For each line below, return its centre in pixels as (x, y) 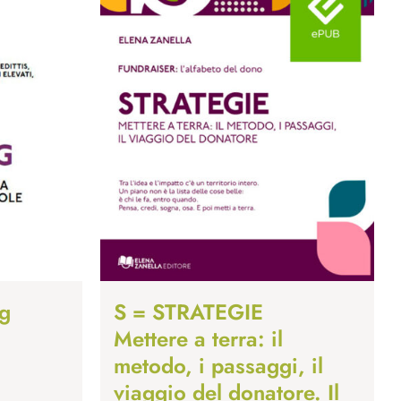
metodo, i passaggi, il (218, 366)
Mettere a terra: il (198, 339)
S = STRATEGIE (188, 312)
